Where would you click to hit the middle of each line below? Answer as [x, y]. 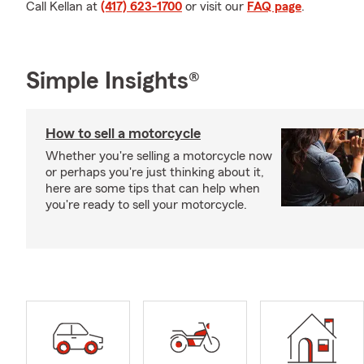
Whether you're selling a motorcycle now [159, 156]
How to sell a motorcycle [123, 133]
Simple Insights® [113, 81]
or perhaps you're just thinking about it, [155, 172]
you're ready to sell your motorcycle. [146, 205]
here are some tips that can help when [153, 188]
